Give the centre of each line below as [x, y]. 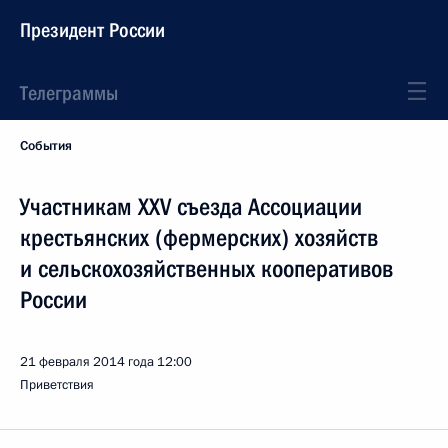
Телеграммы [69, 93]
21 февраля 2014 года [87, 362]
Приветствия [57, 385]
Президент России [92, 30]
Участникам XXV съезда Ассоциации [191, 207]
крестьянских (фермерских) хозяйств [199, 238]
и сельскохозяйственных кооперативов [206, 269]
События [46, 146]
